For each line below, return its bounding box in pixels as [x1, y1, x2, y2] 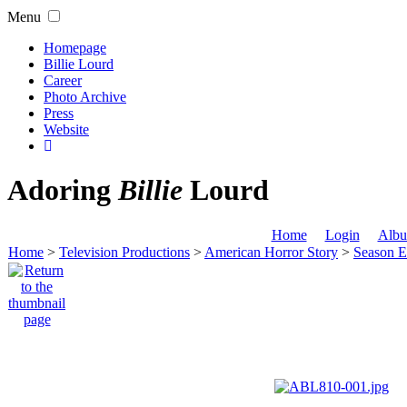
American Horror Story [204, 243, 338, 260]
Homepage [44, 40, 106, 55]
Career [44, 73, 82, 88]
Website [44, 122, 89, 137]
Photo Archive [44, 89, 126, 104]
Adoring [7, 174, 118, 207]
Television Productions [59, 243, 190, 260]
